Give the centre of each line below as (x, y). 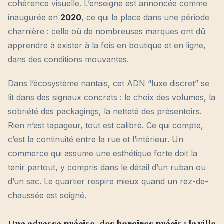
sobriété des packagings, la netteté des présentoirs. (105, 112)
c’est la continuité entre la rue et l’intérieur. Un (96, 140)
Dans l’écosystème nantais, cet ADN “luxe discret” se (109, 84)
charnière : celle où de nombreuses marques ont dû (107, 32)
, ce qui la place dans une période (145, 18)
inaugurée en (34, 18)
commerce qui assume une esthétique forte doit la (103, 154)
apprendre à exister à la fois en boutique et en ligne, (107, 46)
